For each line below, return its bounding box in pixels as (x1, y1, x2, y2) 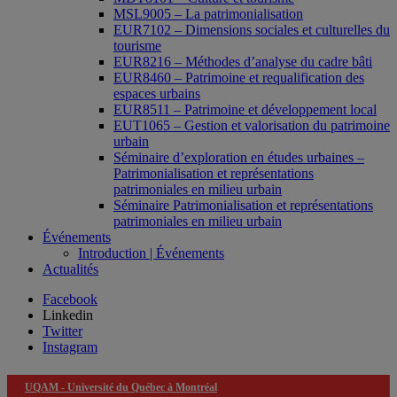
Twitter (43, 323, 82, 339)
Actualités (43, 261, 98, 277)
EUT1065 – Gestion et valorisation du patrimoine (113, 118, 390, 134)
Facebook (43, 292, 97, 307)
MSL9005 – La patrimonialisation (113, 6, 303, 22)
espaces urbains (113, 86, 200, 102)
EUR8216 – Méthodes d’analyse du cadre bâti (113, 54, 372, 70)
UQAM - (25, 381, 67, 394)
